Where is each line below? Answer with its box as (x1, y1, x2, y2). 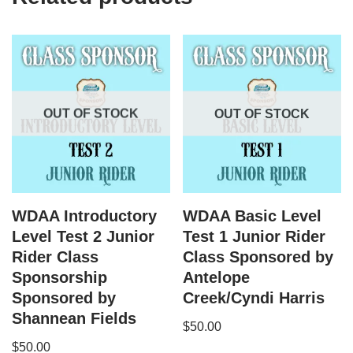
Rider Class (12, 247, 98, 266)
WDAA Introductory (12, 206, 157, 225)
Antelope (183, 268, 251, 286)
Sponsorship (12, 268, 107, 286)
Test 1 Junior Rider (183, 227, 326, 245)
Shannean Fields (12, 309, 136, 327)
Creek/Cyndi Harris (183, 288, 325, 307)
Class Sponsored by (183, 247, 334, 266)
